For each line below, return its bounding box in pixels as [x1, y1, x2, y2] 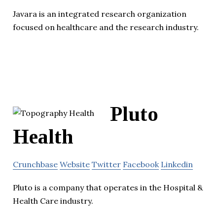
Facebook [123, 159, 159, 169]
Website [60, 159, 90, 169]
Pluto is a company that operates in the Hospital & [13, 182, 203, 192]
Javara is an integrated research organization [13, 8, 186, 19]
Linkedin [161, 159, 193, 169]
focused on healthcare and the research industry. [13, 22, 199, 32]
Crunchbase [13, 159, 58, 169]
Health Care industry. [13, 195, 93, 206]
